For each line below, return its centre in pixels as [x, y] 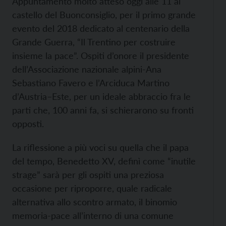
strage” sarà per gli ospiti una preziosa [88, 175]
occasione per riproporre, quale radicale [92, 188]
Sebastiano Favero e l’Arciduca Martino [91, 83]
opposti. [28, 124]
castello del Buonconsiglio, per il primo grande [104, 15]
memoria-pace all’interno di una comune [93, 215]
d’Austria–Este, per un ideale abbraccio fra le [101, 96]
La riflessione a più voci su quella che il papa [100, 147]
